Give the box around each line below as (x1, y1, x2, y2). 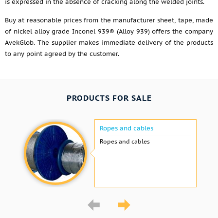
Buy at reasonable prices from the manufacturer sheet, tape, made (5, 16, 213, 24)
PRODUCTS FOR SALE (66, 92, 152, 103)
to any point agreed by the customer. (5, 49, 119, 58)
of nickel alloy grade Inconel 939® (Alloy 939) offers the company (5, 27, 213, 36)
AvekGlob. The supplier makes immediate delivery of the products (5, 38, 213, 47)
